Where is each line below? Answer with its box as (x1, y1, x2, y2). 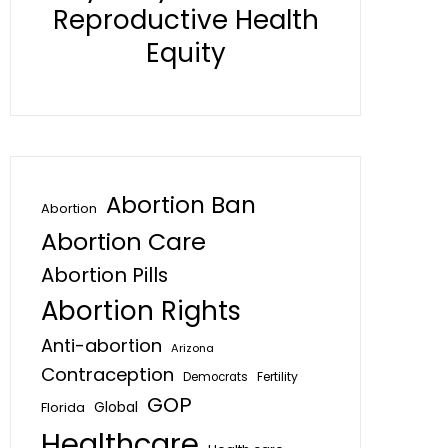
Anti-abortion (41, 333, 162, 358)
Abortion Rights (41, 293, 241, 329)
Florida (41, 398, 85, 417)
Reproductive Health (52, 2, 319, 38)
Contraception (41, 362, 174, 387)
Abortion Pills (41, 261, 168, 289)
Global (94, 397, 138, 417)
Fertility (257, 368, 298, 385)
